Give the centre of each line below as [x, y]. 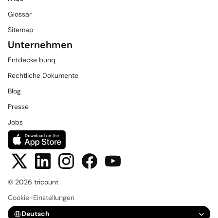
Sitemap [21, 30]
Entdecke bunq [32, 60]
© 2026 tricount [33, 182]
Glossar [20, 14]
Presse [18, 107]
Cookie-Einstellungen [41, 198]
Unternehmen [40, 45]
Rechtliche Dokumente [43, 75]
